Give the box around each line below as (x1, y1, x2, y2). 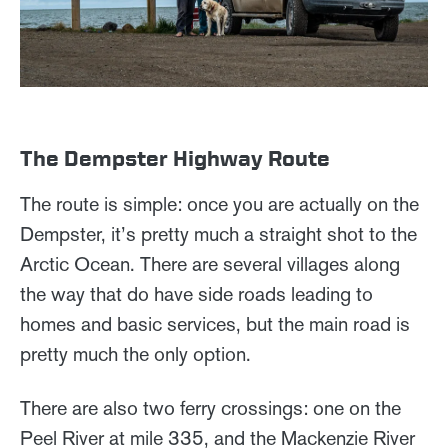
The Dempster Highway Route (20, 146, 330, 171)
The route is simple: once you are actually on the (20, 192, 419, 217)
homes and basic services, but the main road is (20, 312, 410, 337)
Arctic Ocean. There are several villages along (20, 252, 400, 277)
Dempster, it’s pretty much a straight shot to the (20, 222, 417, 247)
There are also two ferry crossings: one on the (20, 396, 401, 421)
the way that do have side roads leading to (20, 282, 373, 307)
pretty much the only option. (20, 342, 256, 367)
